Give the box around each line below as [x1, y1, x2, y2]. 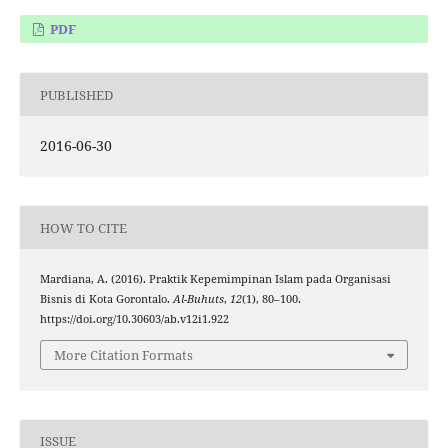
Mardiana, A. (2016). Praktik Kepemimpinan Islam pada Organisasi [39, 272, 391, 287]
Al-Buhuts [172, 292, 224, 307]
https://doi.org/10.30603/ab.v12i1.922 [39, 312, 229, 327]
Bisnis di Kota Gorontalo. [39, 292, 173, 307]
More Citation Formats [54, 345, 193, 364]
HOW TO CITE [39, 218, 127, 237]
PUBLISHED [39, 85, 113, 104]
